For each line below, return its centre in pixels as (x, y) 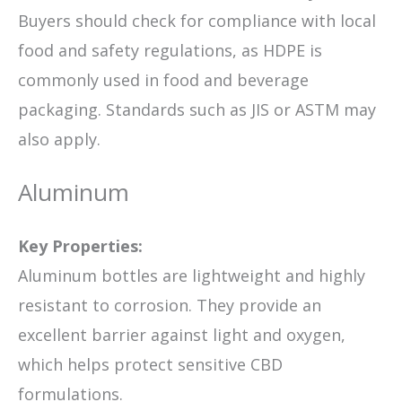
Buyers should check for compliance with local (197, 21)
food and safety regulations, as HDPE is (170, 51)
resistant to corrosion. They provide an (170, 306)
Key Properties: (80, 246)
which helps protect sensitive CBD (150, 365)
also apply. (59, 140)
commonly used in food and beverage (163, 80)
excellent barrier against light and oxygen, (182, 335)
